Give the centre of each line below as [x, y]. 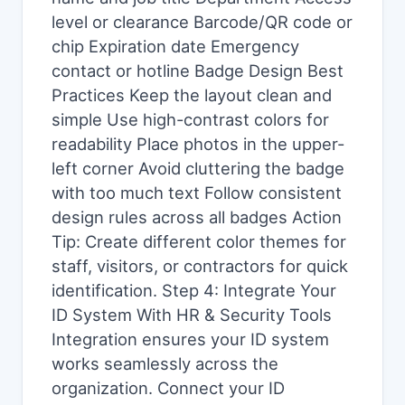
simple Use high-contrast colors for [190, 119]
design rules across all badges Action [197, 217]
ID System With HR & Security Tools [192, 315]
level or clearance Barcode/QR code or [202, 22]
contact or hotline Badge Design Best [198, 71]
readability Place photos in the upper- [198, 144]
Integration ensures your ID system [190, 339]
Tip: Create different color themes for [199, 241]
